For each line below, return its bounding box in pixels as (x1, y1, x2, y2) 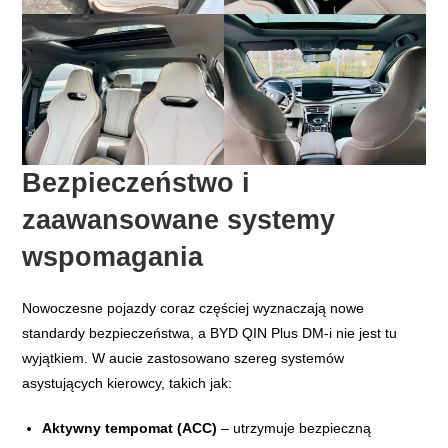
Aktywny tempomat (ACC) (42, 420, 218, 437)
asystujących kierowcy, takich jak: (22, 375, 233, 392)
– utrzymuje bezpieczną (217, 420, 372, 437)
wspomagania (22, 242, 204, 273)
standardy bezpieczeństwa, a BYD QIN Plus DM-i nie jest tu (22, 325, 398, 342)
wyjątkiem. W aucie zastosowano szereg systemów (22, 350, 345, 367)
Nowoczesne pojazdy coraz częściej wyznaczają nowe (22, 300, 365, 317)
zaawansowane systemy (22, 205, 336, 236)
